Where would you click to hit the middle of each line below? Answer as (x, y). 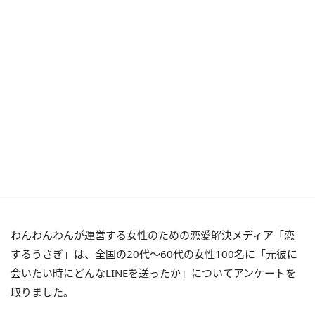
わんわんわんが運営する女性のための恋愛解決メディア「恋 (153, 235)
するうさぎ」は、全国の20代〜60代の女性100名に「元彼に (154, 254)
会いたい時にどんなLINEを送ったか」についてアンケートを (153, 273)
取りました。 (42, 292)
